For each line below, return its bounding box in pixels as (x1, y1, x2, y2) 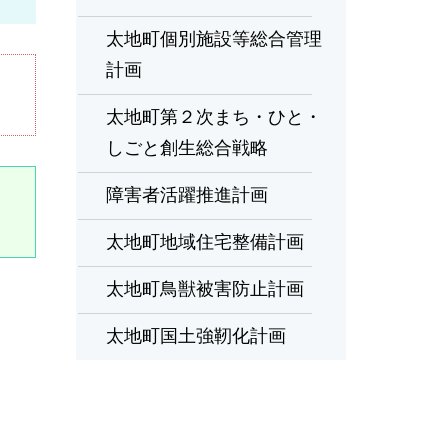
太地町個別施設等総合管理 (106, 29, 322, 50)
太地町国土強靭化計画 (106, 326, 286, 347)
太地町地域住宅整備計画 (106, 232, 304, 253)
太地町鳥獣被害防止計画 (106, 279, 304, 300)
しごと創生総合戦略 (106, 138, 268, 159)
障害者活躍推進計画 (106, 185, 268, 206)
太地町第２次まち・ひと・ (106, 107, 322, 128)
